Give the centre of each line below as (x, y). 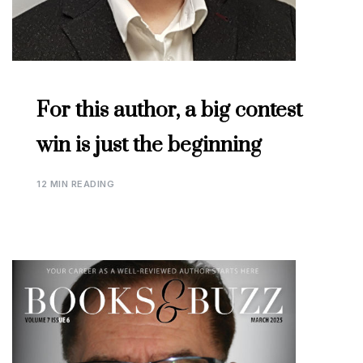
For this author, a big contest (169, 111)
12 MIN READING (75, 184)
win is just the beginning (149, 146)
